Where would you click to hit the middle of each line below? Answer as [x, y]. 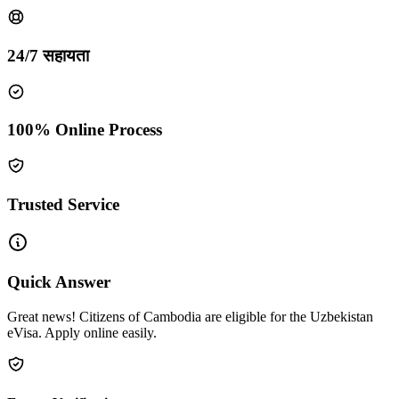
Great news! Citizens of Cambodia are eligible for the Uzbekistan [190, 317]
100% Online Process [85, 130]
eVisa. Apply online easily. [82, 333]
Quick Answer [59, 282]
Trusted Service [63, 204]
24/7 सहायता [48, 56]
